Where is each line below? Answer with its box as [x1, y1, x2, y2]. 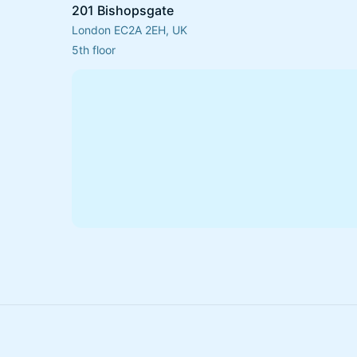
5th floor [72, 43, 116, 57]
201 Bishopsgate [72, 2, 174, 18]
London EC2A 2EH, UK [72, 23, 187, 37]
